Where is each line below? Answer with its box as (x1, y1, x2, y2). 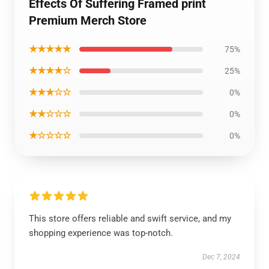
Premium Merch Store (29, 13, 147, 28)
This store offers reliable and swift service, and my (29, 213, 231, 224)
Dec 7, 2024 (202, 253, 240, 261)
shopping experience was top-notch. (29, 228, 173, 238)
